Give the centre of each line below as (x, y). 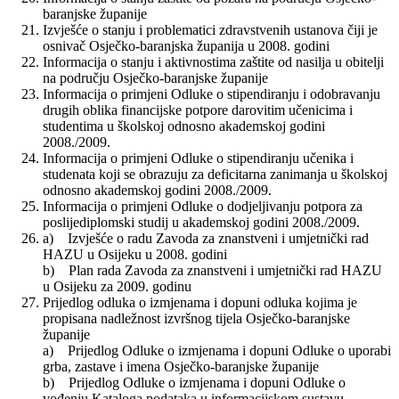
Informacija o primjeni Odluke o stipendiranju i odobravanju (212, 94)
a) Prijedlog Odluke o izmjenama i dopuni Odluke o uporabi (217, 351)
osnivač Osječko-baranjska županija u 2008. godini (186, 46)
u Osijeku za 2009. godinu (117, 287)
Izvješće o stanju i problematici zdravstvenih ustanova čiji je (210, 30)
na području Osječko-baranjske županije (155, 78)
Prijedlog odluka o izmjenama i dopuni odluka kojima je (200, 303)
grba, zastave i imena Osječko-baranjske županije (181, 367)
